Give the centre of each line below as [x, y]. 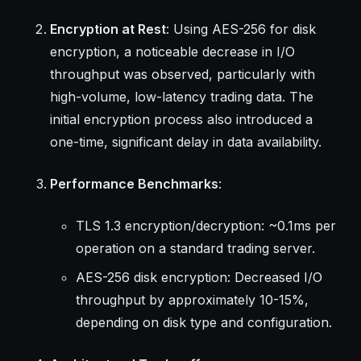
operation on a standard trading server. [195, 248]
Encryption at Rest [108, 29]
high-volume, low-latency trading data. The [181, 96]
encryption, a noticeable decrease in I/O [172, 51]
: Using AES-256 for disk [241, 29]
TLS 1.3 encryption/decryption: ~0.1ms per [205, 225]
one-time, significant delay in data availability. [185, 141]
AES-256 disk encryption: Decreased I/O [199, 277]
